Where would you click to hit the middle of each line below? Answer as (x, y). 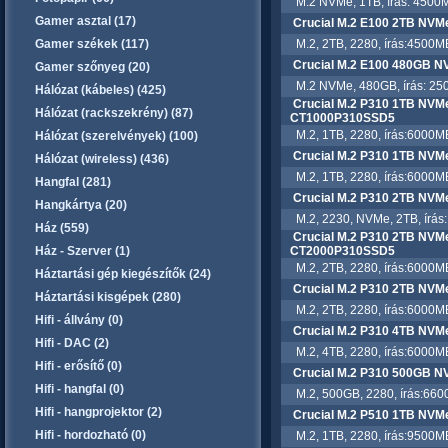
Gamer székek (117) (92, 44)
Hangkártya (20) (81, 205)
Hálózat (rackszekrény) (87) (114, 113)
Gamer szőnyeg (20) (92, 67)
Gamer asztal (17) (85, 21)
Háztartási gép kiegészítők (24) (123, 274)
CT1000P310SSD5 (342, 118)
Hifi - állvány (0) (79, 320)
